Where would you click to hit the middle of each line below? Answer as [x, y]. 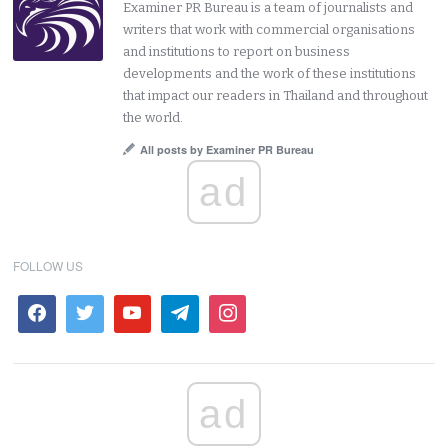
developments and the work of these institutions [270, 74]
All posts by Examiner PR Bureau [227, 150]
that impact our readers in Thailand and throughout [276, 96]
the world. [153, 118]
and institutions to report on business [237, 52]
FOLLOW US [48, 266]
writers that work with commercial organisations [269, 30]
